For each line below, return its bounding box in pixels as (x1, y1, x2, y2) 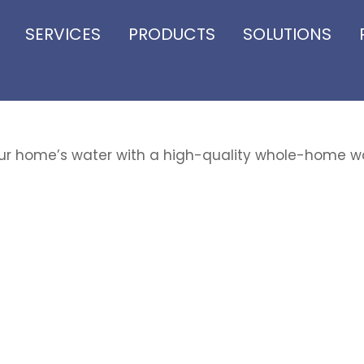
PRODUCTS (128, 22, 216, 45)
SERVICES (25, 22, 102, 45)
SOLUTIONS (243, 22, 332, 45)
